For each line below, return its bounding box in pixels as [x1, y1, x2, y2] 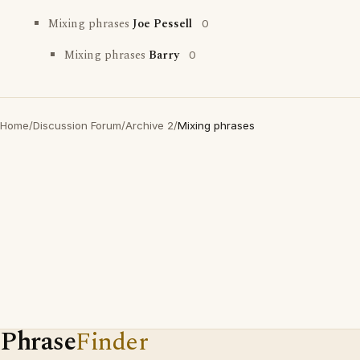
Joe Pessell [133, 15, 192, 33]
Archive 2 [125, 119, 174, 132]
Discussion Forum [33, 119, 121, 132]
